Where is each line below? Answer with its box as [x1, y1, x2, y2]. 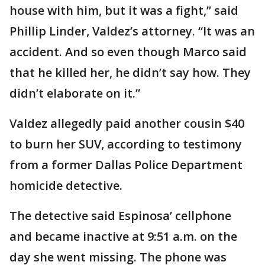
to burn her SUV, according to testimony [9, 136, 242, 152]
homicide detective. [9, 177, 122, 193]
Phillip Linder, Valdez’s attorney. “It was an [9, 23, 255, 39]
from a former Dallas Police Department [9, 157, 243, 173]
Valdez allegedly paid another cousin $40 [9, 115, 244, 131]
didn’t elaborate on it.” [9, 85, 140, 101]
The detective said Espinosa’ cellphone [9, 208, 231, 224]
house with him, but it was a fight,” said [9, 2, 238, 18]
